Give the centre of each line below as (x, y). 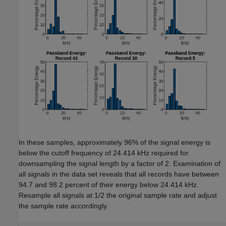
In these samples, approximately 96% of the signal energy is (115, 142)
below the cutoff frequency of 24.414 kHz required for (104, 153)
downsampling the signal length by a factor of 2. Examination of (120, 163)
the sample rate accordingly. (64, 206)
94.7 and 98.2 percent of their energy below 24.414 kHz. (109, 184)
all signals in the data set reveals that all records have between (119, 174)
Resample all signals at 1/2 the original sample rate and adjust (118, 195)
